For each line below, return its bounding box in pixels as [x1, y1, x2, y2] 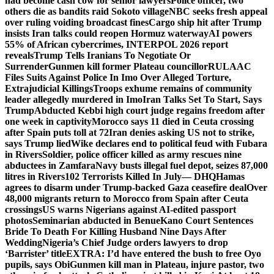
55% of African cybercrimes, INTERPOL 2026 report [5, 39, 228, 50]
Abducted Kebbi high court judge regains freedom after [34, 105, 265, 116]
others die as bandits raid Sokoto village [5, 6, 169, 17]
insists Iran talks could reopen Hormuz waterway [5, 28, 209, 39]
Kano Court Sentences [160, 215, 253, 226]
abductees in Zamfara [5, 160, 95, 171]
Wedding [5, 237, 42, 248]
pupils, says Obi [5, 259, 70, 270]
